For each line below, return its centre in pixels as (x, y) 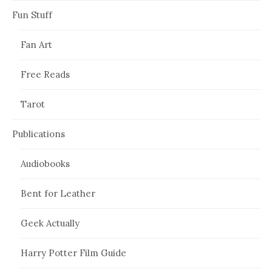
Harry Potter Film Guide (73, 253)
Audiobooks (45, 163)
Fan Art (36, 44)
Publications (39, 134)
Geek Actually (50, 223)
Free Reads (45, 74)
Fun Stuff (32, 15)
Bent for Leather (58, 193)
